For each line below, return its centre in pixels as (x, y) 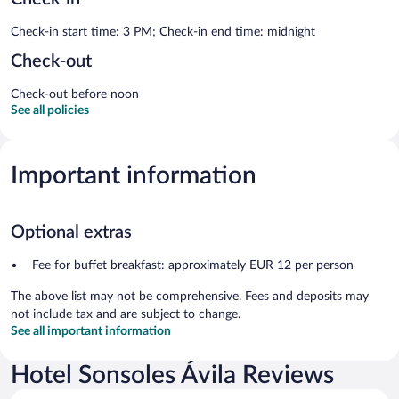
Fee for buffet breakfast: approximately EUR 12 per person (193, 265)
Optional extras (71, 232)
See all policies (50, 110)
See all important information (91, 331)
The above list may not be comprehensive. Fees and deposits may (190, 296)
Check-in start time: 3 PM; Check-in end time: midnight (163, 32)
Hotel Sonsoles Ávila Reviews (172, 375)
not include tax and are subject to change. (126, 314)
